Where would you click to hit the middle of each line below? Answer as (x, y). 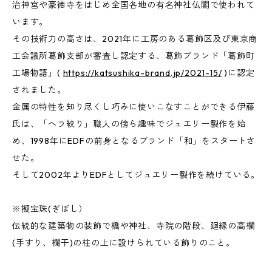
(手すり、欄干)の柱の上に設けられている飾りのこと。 (124, 243)
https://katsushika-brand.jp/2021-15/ (142, 73)
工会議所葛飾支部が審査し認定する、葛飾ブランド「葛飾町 (134, 56)
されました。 (39, 90)
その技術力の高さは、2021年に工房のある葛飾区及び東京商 (135, 39)
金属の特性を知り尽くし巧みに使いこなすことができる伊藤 (134, 107)
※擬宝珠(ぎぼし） (50, 209)
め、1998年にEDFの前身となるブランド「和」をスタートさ (134, 141)
